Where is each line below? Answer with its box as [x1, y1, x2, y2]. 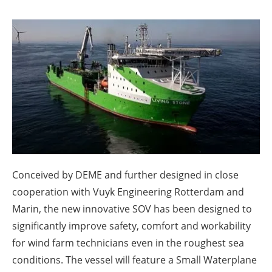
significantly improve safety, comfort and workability [12, 219, 251, 233]
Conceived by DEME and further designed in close [12, 168, 239, 182]
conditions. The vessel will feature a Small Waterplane [12, 253, 257, 267]
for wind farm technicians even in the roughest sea [12, 236, 244, 250]
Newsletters [107, 24, 177, 42]
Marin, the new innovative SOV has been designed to [12, 202, 252, 216]
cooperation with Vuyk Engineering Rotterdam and [12, 185, 244, 199]
